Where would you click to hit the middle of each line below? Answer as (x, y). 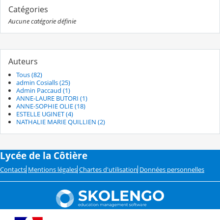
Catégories (28, 9)
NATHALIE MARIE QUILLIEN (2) (61, 122)
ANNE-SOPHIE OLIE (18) (51, 106)
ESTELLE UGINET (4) (45, 114)
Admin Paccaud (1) (43, 91)
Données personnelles (172, 170)
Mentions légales (53, 170)
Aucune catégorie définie (42, 21)
